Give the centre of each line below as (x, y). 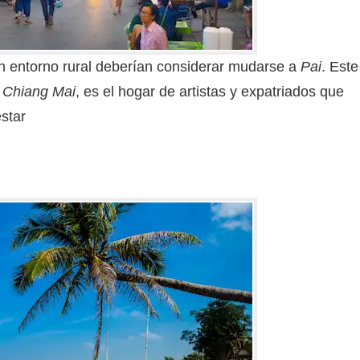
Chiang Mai (39, 92)
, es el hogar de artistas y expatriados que (210, 92)
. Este (340, 67)
